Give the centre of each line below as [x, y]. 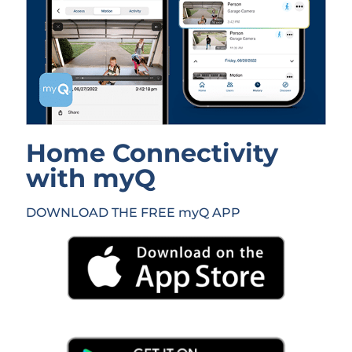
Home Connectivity [152, 152]
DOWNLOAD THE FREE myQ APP [134, 212]
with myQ [91, 178]
